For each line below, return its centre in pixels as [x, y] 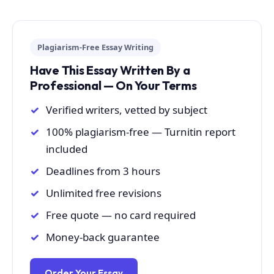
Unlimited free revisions [104, 193]
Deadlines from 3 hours [103, 171]
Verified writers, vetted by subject [127, 110]
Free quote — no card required [121, 215]
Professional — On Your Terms [113, 86]
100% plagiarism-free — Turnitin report [141, 132]
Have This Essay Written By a [110, 70]
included [67, 149]
